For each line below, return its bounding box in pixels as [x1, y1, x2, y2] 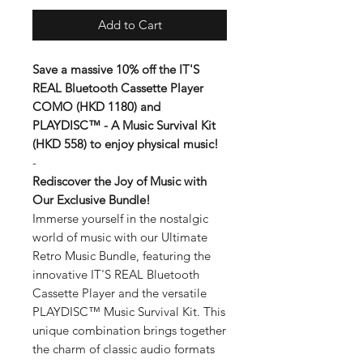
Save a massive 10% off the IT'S [32, 61, 199, 77]
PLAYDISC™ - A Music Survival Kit [32, 117, 216, 133]
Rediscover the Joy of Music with [32, 173, 207, 189]
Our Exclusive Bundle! [32, 191, 151, 207]
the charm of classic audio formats [32, 340, 215, 357]
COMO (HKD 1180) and [32, 98, 160, 114]
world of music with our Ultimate [32, 228, 207, 245]
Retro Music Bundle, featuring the [32, 247, 211, 263]
